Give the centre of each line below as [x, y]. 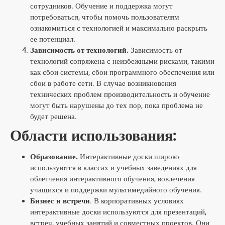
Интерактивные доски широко [129, 157]
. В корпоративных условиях [137, 201]
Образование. [54, 157]
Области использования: [93, 135]
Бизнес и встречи [60, 201]
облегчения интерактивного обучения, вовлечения [113, 179]
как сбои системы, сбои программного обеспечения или [122, 72]
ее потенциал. [53, 39]
